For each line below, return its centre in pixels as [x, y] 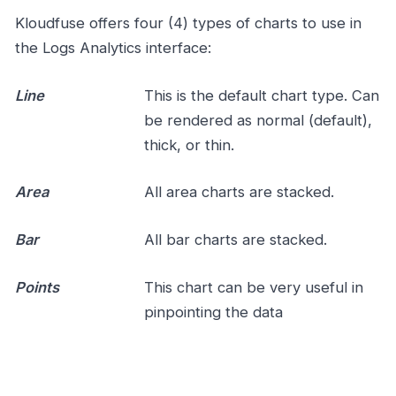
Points [37, 288]
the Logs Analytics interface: [113, 47]
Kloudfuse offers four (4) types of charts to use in [188, 23]
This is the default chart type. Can [261, 95]
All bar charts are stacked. [235, 240]
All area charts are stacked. [239, 192]
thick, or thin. [189, 145]
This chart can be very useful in [253, 288]
